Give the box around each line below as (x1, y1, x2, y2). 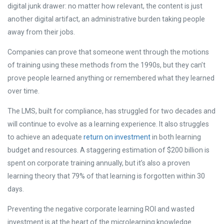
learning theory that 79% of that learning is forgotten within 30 (7, 172, 205, 180)
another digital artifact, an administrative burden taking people (7, 15, 205, 23)
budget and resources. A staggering (7, 146, 122, 154)
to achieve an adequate (7, 133, 83, 141)
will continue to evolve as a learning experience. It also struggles (7, 120, 209, 128)
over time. (7, 87, 39, 95)
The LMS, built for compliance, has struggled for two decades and (7, 107, 215, 115)
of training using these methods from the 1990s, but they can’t (7, 61, 205, 69)
